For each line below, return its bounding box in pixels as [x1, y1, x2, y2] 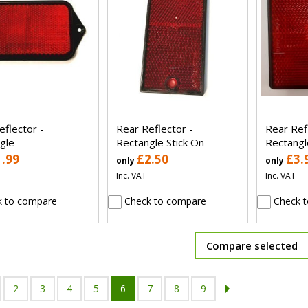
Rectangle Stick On [115, 135, 204, 149]
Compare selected [206, 238, 298, 252]
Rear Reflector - [115, 121, 193, 135]
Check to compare [121, 194, 206, 208]
